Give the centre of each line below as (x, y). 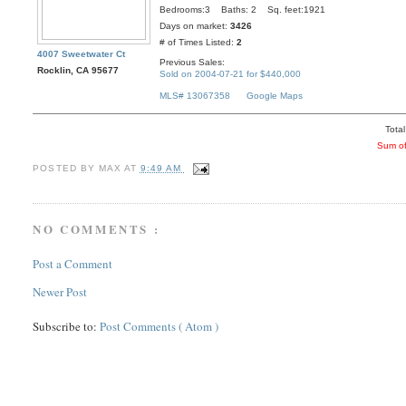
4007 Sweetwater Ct (82, 54)
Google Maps (275, 96)
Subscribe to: (67, 326)
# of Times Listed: (198, 43)
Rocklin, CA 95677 (78, 71)
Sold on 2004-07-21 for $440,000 (231, 73)
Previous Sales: (193, 62)
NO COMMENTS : (97, 229)
